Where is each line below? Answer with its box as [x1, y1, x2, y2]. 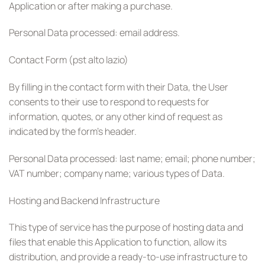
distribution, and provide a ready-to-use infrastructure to [9, 250, 247, 264]
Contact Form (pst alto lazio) [9, 53, 128, 67]
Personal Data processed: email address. [9, 26, 180, 40]
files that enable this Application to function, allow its [9, 235, 227, 249]
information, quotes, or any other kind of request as [9, 110, 222, 124]
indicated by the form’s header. [9, 125, 137, 138]
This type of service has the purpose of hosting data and [9, 221, 243, 234]
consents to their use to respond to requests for [9, 95, 209, 109]
